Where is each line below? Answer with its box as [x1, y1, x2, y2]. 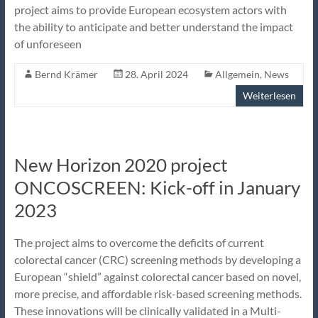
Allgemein [214, 68, 260, 80]
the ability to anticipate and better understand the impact [13, 20, 293, 33]
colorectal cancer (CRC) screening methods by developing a [13, 253, 301, 266]
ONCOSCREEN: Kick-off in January [13, 176, 300, 199]
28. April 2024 [124, 68, 188, 80]
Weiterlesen [243, 89, 297, 102]
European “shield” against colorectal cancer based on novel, [13, 270, 301, 283]
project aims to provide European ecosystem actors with [13, 3, 287, 16]
